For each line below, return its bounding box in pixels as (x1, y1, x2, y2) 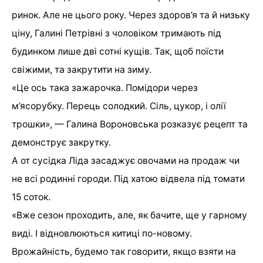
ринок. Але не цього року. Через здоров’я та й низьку (12, 9, 250, 21)
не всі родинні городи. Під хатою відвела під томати (12, 173, 245, 184)
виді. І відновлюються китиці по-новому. (12, 227, 192, 239)
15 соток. (12, 191, 50, 203)
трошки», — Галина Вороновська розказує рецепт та (12, 118, 248, 130)
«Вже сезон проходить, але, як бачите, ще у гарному (12, 209, 247, 221)
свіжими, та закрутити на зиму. (12, 63, 151, 75)
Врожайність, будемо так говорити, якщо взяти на (12, 245, 236, 257)
